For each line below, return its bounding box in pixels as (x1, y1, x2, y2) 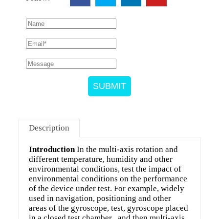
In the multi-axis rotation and (75, 144, 178, 154)
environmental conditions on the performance (29, 174, 187, 183)
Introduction (29, 144, 75, 154)
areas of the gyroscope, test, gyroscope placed (29, 203, 188, 213)
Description (29, 123, 69, 132)
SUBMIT (93, 81, 126, 91)
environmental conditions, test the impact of (29, 164, 181, 174)
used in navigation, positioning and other (29, 193, 171, 203)
